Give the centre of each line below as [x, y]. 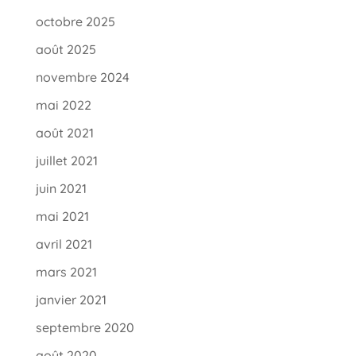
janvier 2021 [71, 300]
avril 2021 [64, 244]
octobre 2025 [75, 22]
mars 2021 [66, 272]
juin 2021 [61, 189]
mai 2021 [62, 217]
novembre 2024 [82, 77]
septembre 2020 [85, 328]
